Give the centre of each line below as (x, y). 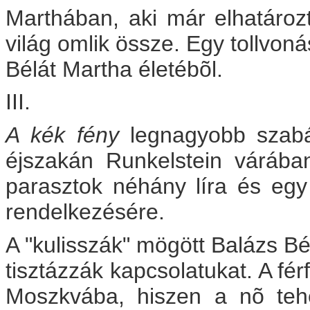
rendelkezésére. (85, 212)
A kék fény (62, 135)
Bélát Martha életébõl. (114, 69)
